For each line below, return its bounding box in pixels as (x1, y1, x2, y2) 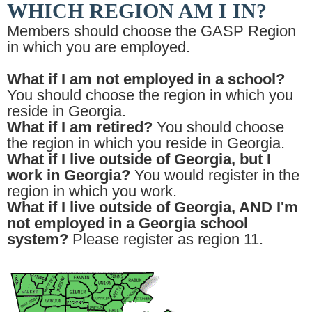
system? (7, 230, 68, 248)
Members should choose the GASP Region (7, 22, 296, 40)
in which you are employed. (7, 38, 190, 56)
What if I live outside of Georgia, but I (7, 150, 271, 168)
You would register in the (130, 166, 299, 184)
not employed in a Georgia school (7, 214, 248, 232)
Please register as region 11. (68, 230, 263, 248)
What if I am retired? (7, 118, 157, 136)
